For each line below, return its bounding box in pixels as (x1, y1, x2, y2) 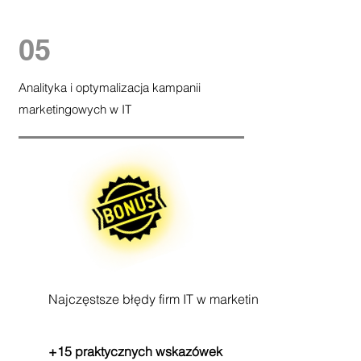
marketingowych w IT (18, 102, 131, 117)
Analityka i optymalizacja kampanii (18, 80, 201, 95)
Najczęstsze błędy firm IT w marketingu (48, 291, 274, 307)
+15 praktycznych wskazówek (48, 343, 222, 359)
